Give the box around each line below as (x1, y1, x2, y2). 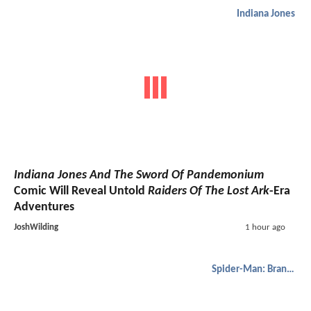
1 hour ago (244, 223, 285, 233)
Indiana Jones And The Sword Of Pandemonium (14, 169, 264, 183)
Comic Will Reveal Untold (14, 185, 148, 199)
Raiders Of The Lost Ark (148, 185, 269, 199)
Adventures (14, 201, 74, 215)
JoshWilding (14, 223, 58, 233)
